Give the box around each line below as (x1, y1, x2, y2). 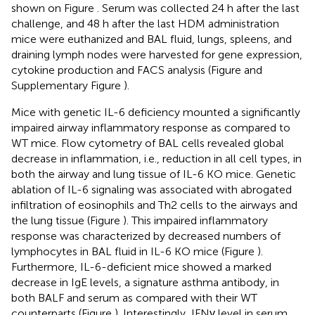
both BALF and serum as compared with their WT (11, 290, 257, 304)
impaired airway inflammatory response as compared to (11, 120, 290, 134)
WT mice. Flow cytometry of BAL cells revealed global (11, 136, 284, 150)
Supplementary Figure (11, 78, 124, 92)
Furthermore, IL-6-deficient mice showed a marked (11, 259, 271, 274)
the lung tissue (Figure (11, 213, 123, 227)
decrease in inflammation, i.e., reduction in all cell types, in (11, 151, 302, 165)
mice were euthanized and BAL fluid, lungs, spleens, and (11, 32, 292, 46)
